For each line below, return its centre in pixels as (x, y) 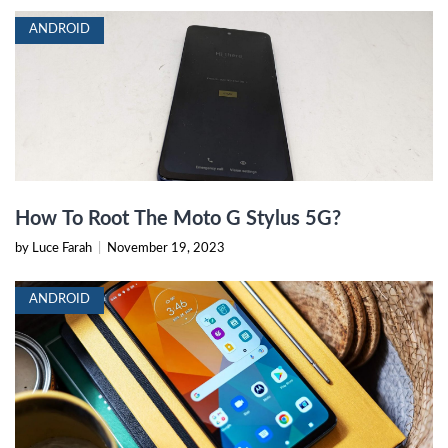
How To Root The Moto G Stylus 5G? (178, 218)
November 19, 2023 (166, 248)
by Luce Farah (55, 248)
